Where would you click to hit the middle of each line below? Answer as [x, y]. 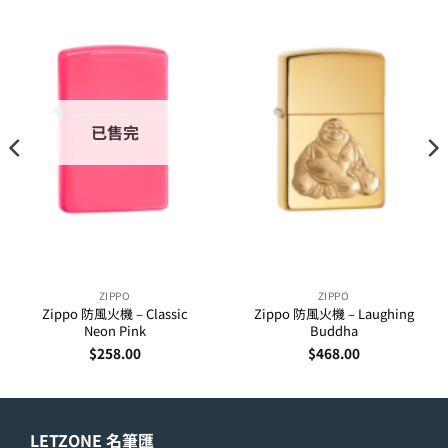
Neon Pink [114, 331]
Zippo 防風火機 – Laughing [333, 314]
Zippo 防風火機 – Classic [114, 314]
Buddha [333, 331]
